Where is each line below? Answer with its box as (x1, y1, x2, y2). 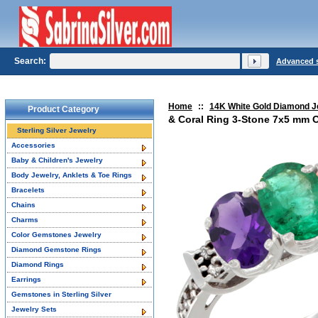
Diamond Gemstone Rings (11, 246, 102, 253)
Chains (11, 201, 35, 209)
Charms (11, 216, 38, 224)
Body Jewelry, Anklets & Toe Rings (11, 171, 132, 179)
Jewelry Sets (11, 305, 57, 313)
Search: (14, 56, 46, 66)
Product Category (28, 104, 99, 114)
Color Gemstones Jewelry (11, 231, 102, 238)
